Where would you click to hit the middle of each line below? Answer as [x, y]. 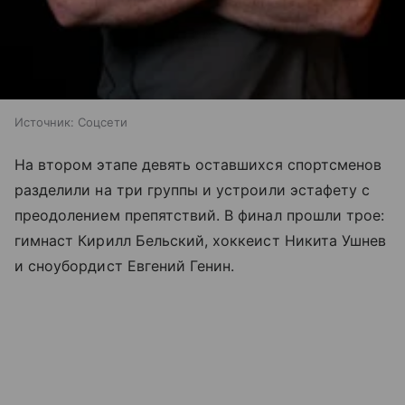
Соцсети [103, 122]
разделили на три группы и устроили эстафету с [193, 190]
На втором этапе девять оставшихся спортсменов [198, 165]
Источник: [44, 122]
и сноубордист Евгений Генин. [125, 266]
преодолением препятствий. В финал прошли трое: [200, 216]
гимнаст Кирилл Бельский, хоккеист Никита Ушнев [201, 241]
